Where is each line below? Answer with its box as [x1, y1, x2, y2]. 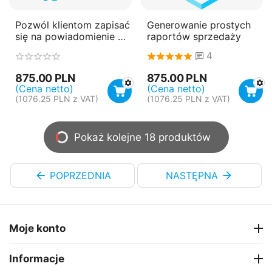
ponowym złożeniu [15, 41, 102, 54]
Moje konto [9, 222, 66, 235]
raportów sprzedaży [146, 30, 241, 42]
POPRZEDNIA [49, 169, 111, 182]
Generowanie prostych [146, 18, 251, 31]
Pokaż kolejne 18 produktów [73, 131, 211, 143]
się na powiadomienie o [15, 30, 124, 42]
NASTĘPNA [166, 169, 218, 182]
